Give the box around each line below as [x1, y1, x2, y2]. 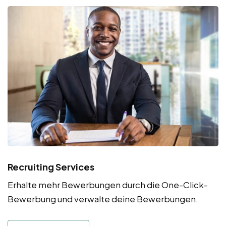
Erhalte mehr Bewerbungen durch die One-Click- [8, 179, 208, 191]
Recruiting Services [8, 161, 94, 173]
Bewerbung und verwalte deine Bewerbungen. [8, 193, 198, 205]
